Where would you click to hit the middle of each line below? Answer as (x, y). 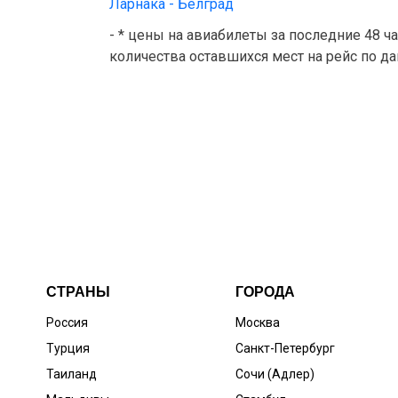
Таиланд (72, 374)
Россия (67, 323)
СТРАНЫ (78, 292)
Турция (68, 349)
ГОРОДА (266, 292)
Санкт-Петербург (286, 349)
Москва (258, 323)
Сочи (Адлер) (275, 374)
